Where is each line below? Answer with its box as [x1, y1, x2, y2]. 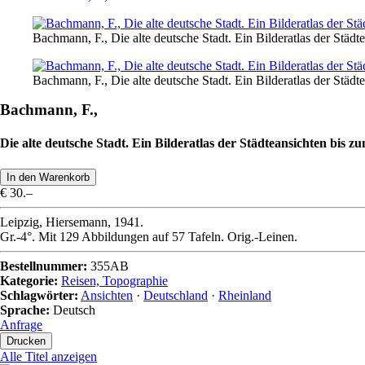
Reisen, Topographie [61, 273, 168, 288]
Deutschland [143, 288, 208, 302]
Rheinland [218, 288, 271, 302]
